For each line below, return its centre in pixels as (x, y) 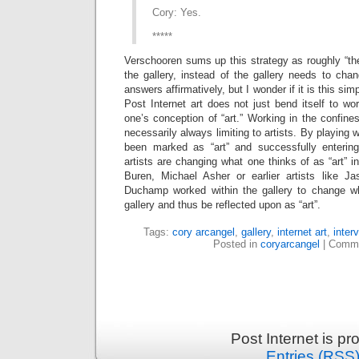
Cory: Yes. (177, 12)
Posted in (236, 244)
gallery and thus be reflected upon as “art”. (222, 205)
